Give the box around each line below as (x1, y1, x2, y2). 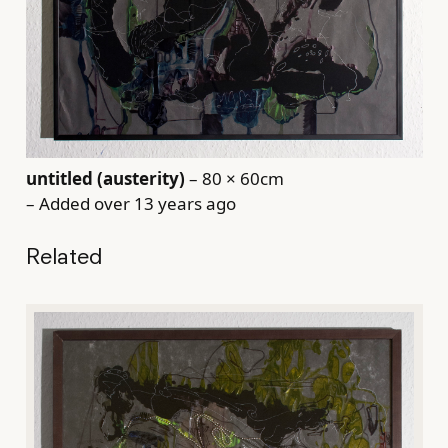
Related (25, 241, 102, 269)
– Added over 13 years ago (25, 192, 236, 216)
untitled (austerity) (25, 167, 185, 191)
